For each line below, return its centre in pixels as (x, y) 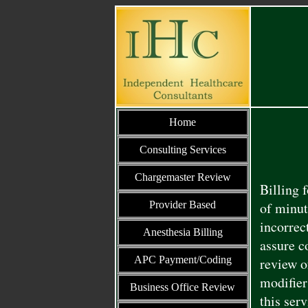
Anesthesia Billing (183, 232)
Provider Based (183, 205)
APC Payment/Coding (183, 260)
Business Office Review (183, 287)
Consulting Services (183, 150)
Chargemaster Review (183, 177)
